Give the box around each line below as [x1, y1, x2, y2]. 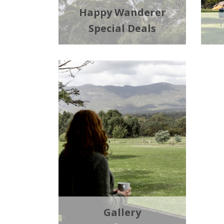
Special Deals [88, 21, 156, 35]
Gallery [103, 205, 141, 219]
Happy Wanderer [78, 5, 166, 19]
